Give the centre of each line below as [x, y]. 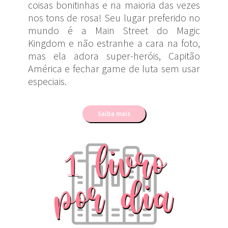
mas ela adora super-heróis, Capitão [114, 56]
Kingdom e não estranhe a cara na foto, [114, 43]
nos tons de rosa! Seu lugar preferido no [114, 18]
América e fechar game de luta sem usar [114, 69]
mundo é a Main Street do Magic [114, 31]
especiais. [47, 81]
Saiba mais [114, 113]
